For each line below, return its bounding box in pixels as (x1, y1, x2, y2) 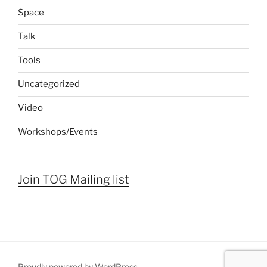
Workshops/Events (18, 126, 98, 138)
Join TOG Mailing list (18, 172, 129, 187)
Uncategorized (18, 79, 80, 90)
